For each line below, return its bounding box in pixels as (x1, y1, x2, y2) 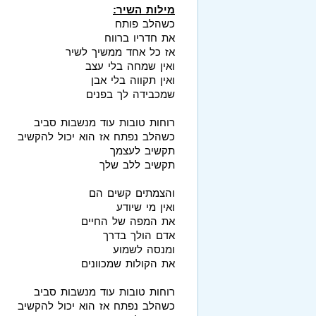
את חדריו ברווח (104, 31, 175, 44)
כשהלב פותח (115, 17, 175, 30)
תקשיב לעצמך (110, 144, 175, 157)
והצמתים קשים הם (89, 186, 175, 199)
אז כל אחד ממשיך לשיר (66, 45, 175, 58)
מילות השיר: (113, 3, 175, 16)
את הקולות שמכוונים (81, 257, 175, 269)
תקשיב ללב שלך (99, 158, 175, 171)
